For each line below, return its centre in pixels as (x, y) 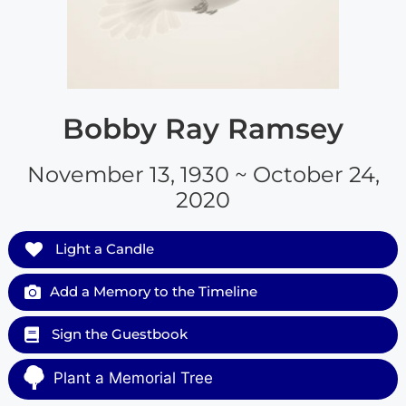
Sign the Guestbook (117, 333)
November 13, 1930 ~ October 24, (203, 174)
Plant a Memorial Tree (133, 377)
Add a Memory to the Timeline (153, 291)
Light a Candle (102, 248)
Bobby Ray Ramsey (203, 128)
